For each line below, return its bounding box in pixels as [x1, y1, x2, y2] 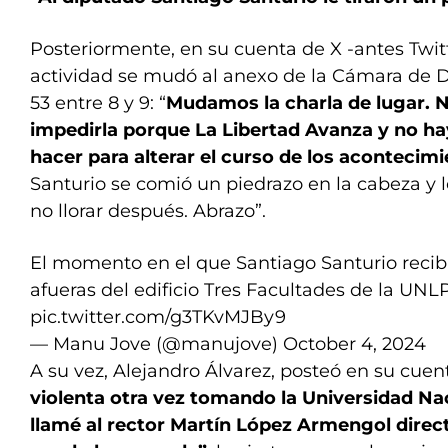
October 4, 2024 [283, 333, 426, 355]
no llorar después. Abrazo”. [30, 200, 266, 222]
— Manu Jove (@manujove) [30, 333, 283, 355]
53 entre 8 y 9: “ [30, 92, 166, 114]
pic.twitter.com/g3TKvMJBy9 [30, 306, 286, 328]
